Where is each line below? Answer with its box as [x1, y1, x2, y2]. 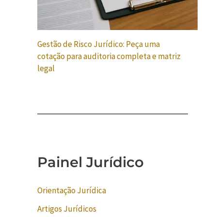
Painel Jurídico [37, 153, 144, 170]
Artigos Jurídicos [37, 203, 96, 214]
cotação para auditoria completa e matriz [37, 50, 181, 62]
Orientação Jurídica [37, 185, 106, 196]
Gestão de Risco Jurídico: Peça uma [37, 38, 160, 49]
